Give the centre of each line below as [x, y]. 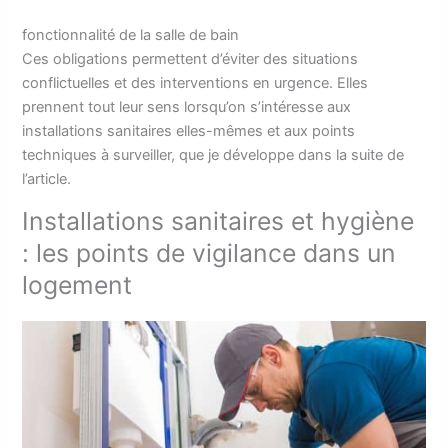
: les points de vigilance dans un [209, 253]
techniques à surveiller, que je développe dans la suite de [213, 154]
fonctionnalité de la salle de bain [131, 34]
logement [77, 285]
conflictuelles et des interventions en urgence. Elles [195, 82]
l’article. [47, 178]
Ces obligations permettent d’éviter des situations [190, 58]
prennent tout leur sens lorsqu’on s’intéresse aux [187, 106]
